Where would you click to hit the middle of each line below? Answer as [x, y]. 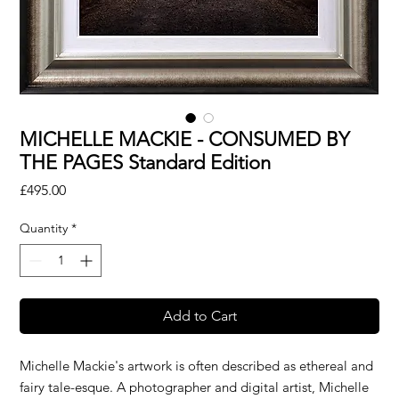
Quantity [44, 228]
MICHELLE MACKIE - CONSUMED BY [185, 139]
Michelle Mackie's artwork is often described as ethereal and [197, 365]
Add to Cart [199, 315]
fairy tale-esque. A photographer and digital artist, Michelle [195, 387]
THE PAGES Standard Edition [146, 162]
